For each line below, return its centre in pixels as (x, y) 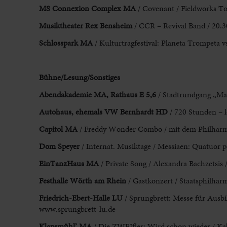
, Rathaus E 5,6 (131, 95)
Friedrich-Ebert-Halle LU (81, 198)
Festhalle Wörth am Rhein (82, 181)
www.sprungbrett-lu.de (77, 209)
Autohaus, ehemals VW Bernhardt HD (103, 112)
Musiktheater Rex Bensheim (85, 26)
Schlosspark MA (66, 43)
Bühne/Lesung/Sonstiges (79, 78)
